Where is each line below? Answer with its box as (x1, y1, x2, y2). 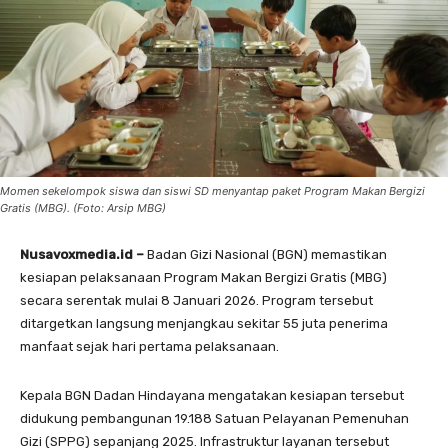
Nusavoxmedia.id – (20, 246, 144, 262)
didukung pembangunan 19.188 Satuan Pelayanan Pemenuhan (20, 410, 409, 426)
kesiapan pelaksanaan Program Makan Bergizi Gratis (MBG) (20, 269, 387, 285)
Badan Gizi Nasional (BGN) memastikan (144, 246, 387, 262)
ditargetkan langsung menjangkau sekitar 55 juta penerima (20, 315, 388, 331)
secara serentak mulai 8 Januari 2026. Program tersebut (20, 292, 373, 308)
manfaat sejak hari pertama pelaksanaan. (20, 338, 279, 354)
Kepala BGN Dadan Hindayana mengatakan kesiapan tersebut (20, 387, 404, 403)
